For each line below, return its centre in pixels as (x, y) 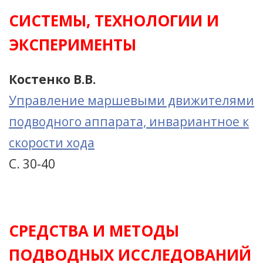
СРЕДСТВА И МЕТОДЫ (94, 231)
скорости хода (52, 143)
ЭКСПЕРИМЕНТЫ (73, 45)
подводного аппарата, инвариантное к (129, 122)
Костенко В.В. (52, 79)
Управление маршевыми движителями (131, 100)
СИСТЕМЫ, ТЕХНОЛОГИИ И (114, 21)
